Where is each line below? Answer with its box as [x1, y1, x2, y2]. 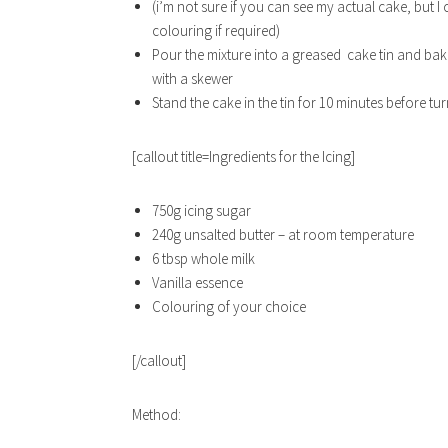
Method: [132, 405, 181, 424]
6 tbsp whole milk [152, 249, 255, 268]
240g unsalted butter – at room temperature [152, 225, 414, 244]
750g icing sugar [152, 201, 251, 220]
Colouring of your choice [152, 297, 306, 316]
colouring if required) [152, 21, 280, 40]
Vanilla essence [152, 273, 243, 292]
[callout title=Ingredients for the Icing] [132, 147, 355, 166]
